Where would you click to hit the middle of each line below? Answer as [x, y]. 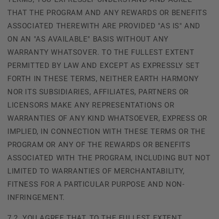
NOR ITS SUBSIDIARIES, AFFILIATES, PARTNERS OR [98, 92]
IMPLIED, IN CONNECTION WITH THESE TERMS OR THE [107, 131]
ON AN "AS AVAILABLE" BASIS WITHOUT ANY [88, 39]
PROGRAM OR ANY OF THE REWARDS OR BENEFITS [99, 144]
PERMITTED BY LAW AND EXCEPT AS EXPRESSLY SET [104, 65]
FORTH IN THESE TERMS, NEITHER [71, 78]
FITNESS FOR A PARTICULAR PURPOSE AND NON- [96, 184]
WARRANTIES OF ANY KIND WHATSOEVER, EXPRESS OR [108, 118]
